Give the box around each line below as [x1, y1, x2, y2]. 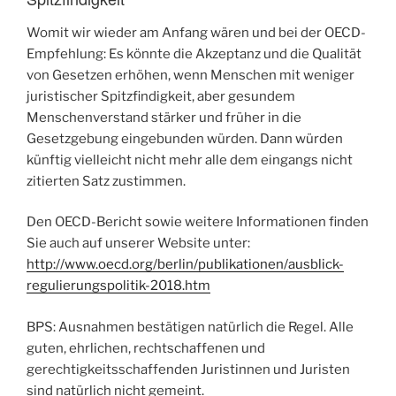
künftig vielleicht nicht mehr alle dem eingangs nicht [27, 151, 353, 168]
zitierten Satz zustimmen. [27, 172, 186, 189]
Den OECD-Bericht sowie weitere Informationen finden [27, 214, 369, 231]
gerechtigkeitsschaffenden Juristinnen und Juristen [27, 361, 350, 377]
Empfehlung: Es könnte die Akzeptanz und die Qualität [27, 45, 362, 62]
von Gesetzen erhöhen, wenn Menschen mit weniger [27, 66, 354, 83]
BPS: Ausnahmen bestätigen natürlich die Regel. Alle [27, 318, 354, 335]
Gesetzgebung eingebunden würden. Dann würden [27, 130, 343, 147]
